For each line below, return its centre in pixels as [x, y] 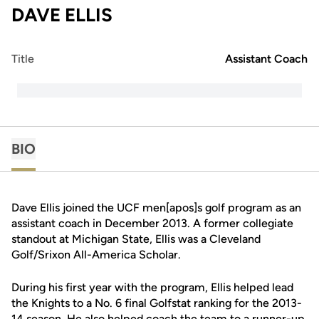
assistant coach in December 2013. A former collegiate [152, 223]
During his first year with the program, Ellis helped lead [152, 287]
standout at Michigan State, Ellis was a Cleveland [136, 239]
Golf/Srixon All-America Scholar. [96, 255]
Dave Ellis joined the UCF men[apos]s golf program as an [156, 208]
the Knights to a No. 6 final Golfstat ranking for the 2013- [157, 303]
